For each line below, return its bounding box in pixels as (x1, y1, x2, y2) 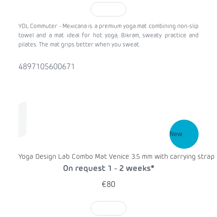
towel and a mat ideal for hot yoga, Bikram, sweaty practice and (18, 33, 199, 39)
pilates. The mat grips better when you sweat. (18, 42, 140, 48)
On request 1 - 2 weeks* (62, 165, 155, 173)
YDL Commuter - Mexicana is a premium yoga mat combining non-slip (18, 24, 199, 30)
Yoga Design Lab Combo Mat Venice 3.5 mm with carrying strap (18, 154, 215, 161)
